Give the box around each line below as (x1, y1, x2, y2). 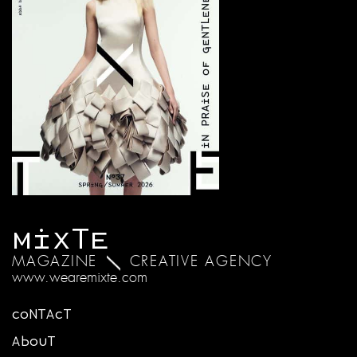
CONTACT (12, 308, 72, 322)
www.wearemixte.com (12, 268, 147, 287)
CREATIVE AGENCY (129, 252, 273, 271)
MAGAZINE (12, 252, 97, 271)
